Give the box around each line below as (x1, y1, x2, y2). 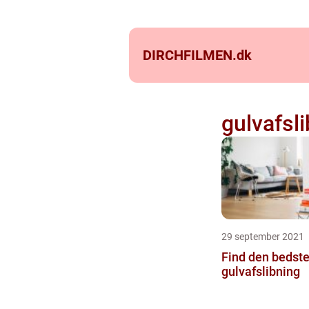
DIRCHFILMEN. (143, 47, 237, 63)
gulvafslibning (221, 264, 300, 279)
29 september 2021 (221, 231, 304, 242)
